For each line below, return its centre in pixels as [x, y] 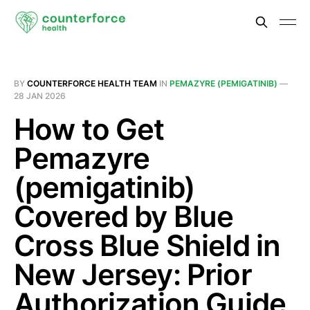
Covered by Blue [124, 216]
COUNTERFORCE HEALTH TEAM [92, 83]
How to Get [89, 129]
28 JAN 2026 [40, 96]
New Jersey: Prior [133, 274]
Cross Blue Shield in [147, 245]
